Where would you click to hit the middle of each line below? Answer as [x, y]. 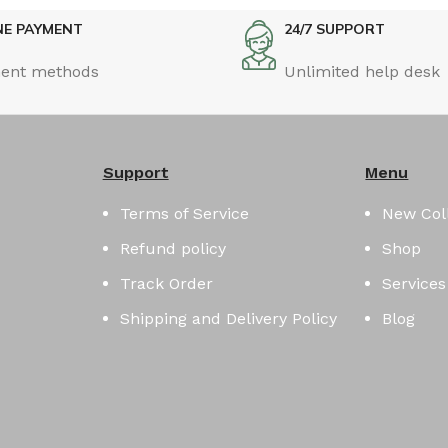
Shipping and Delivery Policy [228, 318]
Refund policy [172, 248]
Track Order [166, 283]
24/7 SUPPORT [334, 28]
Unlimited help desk [361, 71]
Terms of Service [184, 213]
